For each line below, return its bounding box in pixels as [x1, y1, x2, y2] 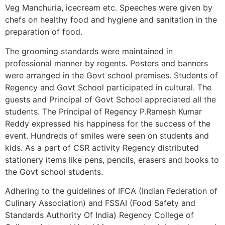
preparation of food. [5, 27, 82, 37]
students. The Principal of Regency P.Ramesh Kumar [5, 106, 202, 117]
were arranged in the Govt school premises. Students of [5, 70, 218, 80]
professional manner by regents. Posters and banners [5, 58, 208, 68]
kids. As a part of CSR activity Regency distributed [5, 142, 199, 153]
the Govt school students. [5, 166, 103, 177]
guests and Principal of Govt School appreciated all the [5, 94, 216, 104]
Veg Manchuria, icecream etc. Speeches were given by [5, 3, 212, 13]
